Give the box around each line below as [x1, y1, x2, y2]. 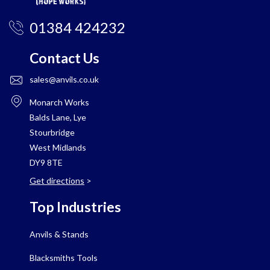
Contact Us [30, 49, 99, 67]
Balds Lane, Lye [30, 112, 86, 123]
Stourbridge [30, 127, 75, 138]
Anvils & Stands [30, 229, 89, 240]
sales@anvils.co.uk [30, 74, 99, 85]
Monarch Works [30, 97, 89, 108]
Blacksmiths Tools [30, 253, 98, 263]
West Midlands [30, 142, 86, 153]
